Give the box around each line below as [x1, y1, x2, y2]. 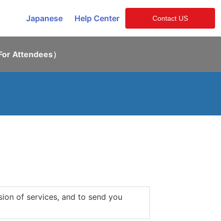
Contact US [152, 14, 188, 22]
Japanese [26, 13, 63, 23]
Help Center [74, 13, 119, 23]
